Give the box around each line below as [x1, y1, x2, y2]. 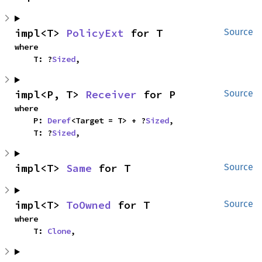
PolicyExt [66, 26, 124, 40]
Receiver [85, 88, 137, 101]
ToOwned [66, 198, 111, 212]
